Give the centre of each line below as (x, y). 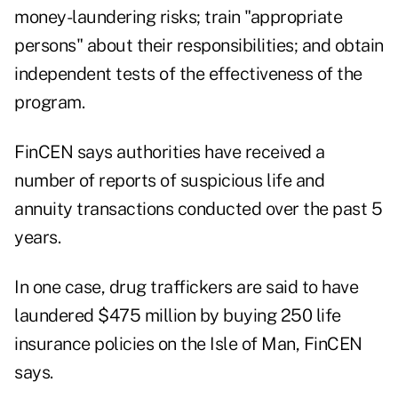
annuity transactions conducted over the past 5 (198, 209)
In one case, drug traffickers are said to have (186, 287)
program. (49, 103)
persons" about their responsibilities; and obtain (199, 46)
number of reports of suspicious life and (169, 181)
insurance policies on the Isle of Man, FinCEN (188, 344)
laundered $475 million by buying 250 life (178, 316)
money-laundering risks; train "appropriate (178, 17)
